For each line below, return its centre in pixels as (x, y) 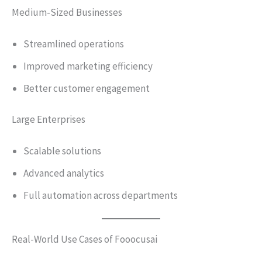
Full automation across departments (101, 195)
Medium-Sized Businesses (67, 12)
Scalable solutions (62, 151)
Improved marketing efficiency (88, 66)
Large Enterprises (49, 119)
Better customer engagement (87, 88)
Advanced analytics (64, 173)
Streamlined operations (74, 44)
